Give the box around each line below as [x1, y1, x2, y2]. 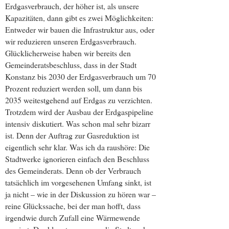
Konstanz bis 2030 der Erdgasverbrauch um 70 [5, 71, 156, 82]
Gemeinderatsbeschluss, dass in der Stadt [5, 59, 136, 71]
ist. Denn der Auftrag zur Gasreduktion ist [5, 130, 139, 141]
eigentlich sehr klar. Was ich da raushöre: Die [5, 142, 150, 153]
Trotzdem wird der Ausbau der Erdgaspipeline [5, 106, 153, 118]
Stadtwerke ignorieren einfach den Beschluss [5, 153, 149, 165]
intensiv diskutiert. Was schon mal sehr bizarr [5, 118, 150, 129]
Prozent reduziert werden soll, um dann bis [5, 83, 142, 94]
